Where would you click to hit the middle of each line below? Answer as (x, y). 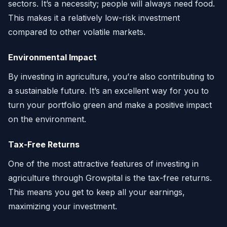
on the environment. (47, 119)
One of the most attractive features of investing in (103, 164)
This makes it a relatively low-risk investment (94, 18)
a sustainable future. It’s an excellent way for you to (108, 91)
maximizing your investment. (63, 206)
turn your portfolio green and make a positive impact (110, 105)
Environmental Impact (52, 58)
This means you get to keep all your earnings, (97, 192)
